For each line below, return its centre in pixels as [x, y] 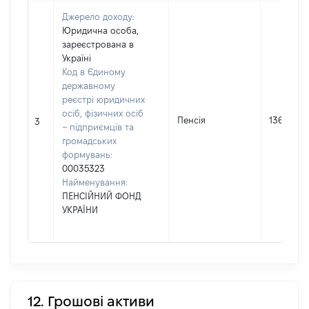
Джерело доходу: [98, 17]
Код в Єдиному [94, 72]
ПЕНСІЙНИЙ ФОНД [102, 196]
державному [89, 86]
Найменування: [95, 182]
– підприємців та [98, 127]
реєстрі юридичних [103, 99]
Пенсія [191, 120]
